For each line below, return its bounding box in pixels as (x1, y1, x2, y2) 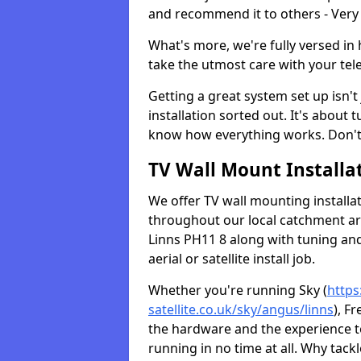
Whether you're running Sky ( (148, 281, 327, 299)
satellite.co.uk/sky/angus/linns (148, 301, 334, 318)
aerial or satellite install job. (148, 250, 315, 268)
